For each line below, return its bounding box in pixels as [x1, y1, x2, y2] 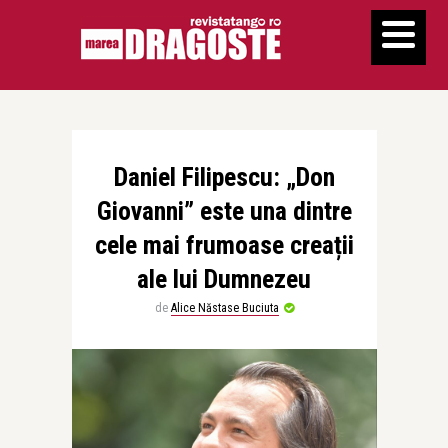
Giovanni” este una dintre [96, 196, 352, 226]
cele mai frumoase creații [94, 230, 354, 260]
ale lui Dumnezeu [137, 264, 311, 294]
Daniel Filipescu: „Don [113, 162, 335, 192]
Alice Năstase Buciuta [170, 301, 279, 315]
